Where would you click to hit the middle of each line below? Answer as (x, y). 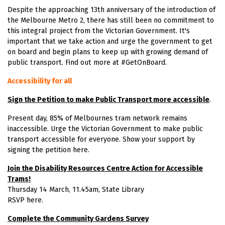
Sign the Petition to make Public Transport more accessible (108, 99)
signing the (26, 150)
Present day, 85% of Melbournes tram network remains (97, 118)
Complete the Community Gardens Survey (78, 218)
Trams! (19, 179)
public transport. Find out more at (64, 62)
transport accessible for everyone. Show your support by (101, 139)
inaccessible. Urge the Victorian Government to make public (105, 129)
